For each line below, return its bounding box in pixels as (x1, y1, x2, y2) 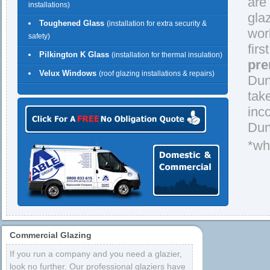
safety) (28, 32, 50, 41)
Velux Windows (39, 69, 96, 78)
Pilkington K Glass (39, 50, 109, 59)
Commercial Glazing (10, 230, 92, 240)
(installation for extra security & (107, 19, 207, 28)
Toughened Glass (39, 19, 104, 28)
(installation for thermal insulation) (111, 51, 222, 59)
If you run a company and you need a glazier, (10, 249, 182, 259)
